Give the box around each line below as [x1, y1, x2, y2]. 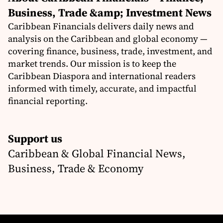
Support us [8, 131, 62, 146]
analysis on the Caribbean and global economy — [8, 32, 208, 45]
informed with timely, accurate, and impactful [8, 82, 197, 95]
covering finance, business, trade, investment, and [8, 45, 213, 58]
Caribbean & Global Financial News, [8, 146, 186, 161]
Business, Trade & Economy [8, 161, 143, 176]
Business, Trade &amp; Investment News [8, 5, 212, 20]
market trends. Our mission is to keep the [8, 57, 176, 70]
